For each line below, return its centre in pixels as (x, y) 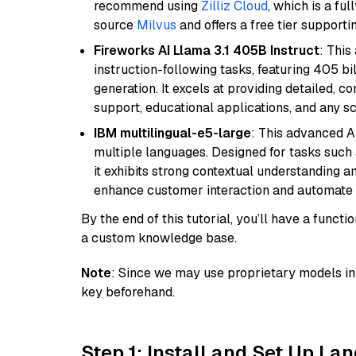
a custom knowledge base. (159, 238)
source (115, 25)
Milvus (157, 25)
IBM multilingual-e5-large (172, 133)
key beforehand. (128, 292)
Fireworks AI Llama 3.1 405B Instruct (207, 50)
